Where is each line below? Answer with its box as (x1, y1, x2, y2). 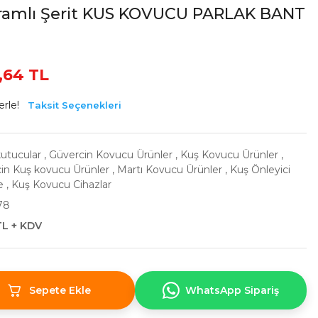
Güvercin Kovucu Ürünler (49, 148, 172, 161)
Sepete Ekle (28, 284, 91, 297)
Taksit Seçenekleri (28, 99, 121, 111)
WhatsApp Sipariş (185, 284, 280, 297)
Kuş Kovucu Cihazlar (11, 178, 111, 191)
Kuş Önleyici (230, 163, 290, 176)
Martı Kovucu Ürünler (117, 163, 222, 176)
